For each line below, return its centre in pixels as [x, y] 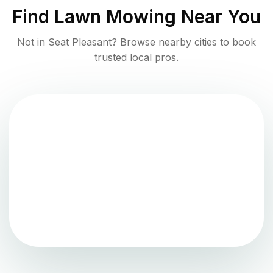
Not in [33, 42]
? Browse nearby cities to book [184, 42]
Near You [218, 16]
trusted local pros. [136, 57]
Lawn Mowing [115, 16]
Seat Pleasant [80, 42]
